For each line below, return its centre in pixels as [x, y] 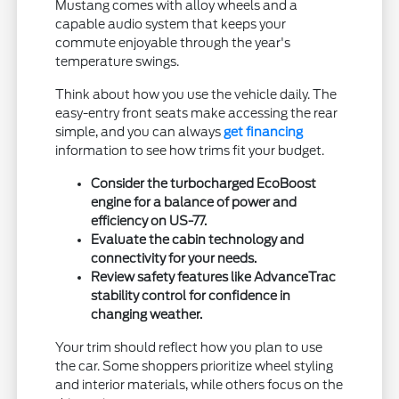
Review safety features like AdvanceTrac [214, 277]
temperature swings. [118, 62]
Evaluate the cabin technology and [198, 240]
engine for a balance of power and [194, 203]
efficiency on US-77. [149, 221]
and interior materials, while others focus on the [199, 385]
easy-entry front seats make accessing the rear [197, 114]
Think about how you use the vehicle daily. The [196, 95]
